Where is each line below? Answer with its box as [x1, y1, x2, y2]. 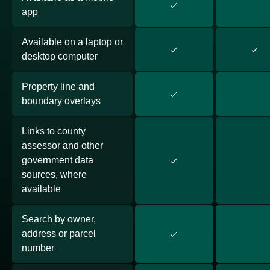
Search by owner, [22, 213, 96, 224]
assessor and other [22, 140, 103, 151]
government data [22, 154, 93, 165]
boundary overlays [22, 95, 101, 106]
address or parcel [22, 228, 96, 239]
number [22, 242, 54, 253]
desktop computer [22, 51, 98, 61]
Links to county [22, 125, 86, 136]
